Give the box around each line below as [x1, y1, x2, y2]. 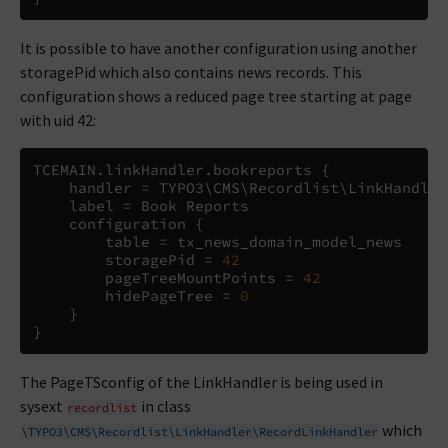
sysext [20, 396, 66, 416]
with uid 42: [20, 110, 96, 130]
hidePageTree [33, 287, 222, 305]
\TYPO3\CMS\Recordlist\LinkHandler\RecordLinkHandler [21, 424, 378, 439]
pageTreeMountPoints [33, 269, 285, 287]
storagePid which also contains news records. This [20, 62, 362, 82]
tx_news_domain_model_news [168, 233, 402, 251]
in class [138, 396, 191, 416]
